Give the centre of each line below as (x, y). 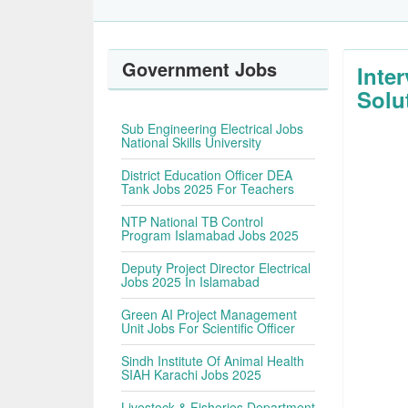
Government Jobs (200, 69)
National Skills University (192, 142)
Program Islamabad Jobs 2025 (210, 235)
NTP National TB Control (193, 221)
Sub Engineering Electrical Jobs (213, 128)
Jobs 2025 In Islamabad (191, 281)
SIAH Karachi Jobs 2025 (192, 374)
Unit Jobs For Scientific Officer (209, 328)
